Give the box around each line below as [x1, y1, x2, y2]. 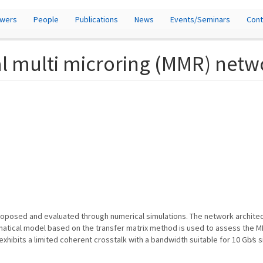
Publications [75, 14, 118, 25]
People [33, 14, 59, 25]
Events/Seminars [170, 14, 230, 25]
